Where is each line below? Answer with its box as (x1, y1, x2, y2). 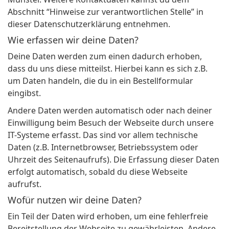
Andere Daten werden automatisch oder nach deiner (8, 105, 212, 117)
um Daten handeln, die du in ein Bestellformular (8, 75, 193, 87)
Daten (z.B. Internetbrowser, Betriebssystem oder (8, 142, 198, 153)
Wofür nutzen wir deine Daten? (8, 194, 142, 207)
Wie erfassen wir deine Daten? (8, 34, 139, 47)
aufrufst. (8, 178, 41, 190)
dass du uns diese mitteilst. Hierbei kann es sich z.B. (8, 63, 208, 75)
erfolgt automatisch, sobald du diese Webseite (8, 166, 188, 178)
